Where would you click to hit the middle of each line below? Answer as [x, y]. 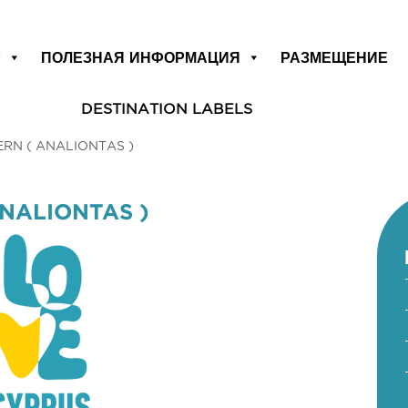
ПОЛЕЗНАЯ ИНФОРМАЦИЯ [141, 57]
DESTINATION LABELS [166, 108]
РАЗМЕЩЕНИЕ [335, 57]
